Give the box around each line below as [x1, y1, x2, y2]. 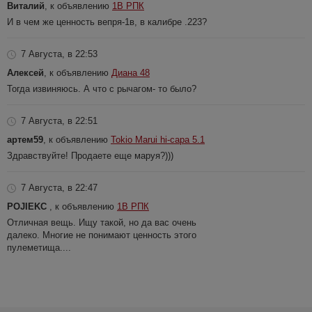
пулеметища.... [7, 242, 71, 253]
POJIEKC [7, 201, 49, 212]
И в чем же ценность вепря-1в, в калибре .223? [7, 16, 207, 27]
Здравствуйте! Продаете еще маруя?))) [7, 150, 173, 161]
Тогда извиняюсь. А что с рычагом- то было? [7, 83, 196, 94]
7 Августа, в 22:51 [21, 115, 97, 126]
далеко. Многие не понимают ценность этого [7, 229, 196, 240]
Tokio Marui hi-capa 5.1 [111, 134, 205, 145]
